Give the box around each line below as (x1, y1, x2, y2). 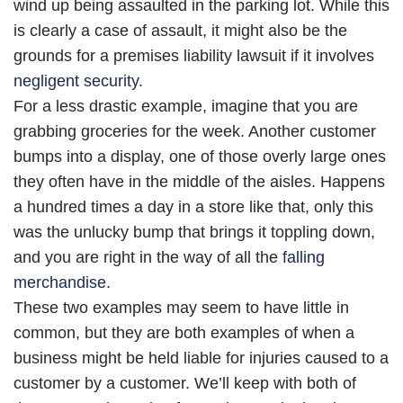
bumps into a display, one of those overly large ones (13, 148, 386, 166)
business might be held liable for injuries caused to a (13, 349, 389, 367)
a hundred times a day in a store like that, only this (13, 198, 373, 216)
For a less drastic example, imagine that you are (13, 97, 358, 115)
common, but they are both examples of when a (13, 324, 354, 342)
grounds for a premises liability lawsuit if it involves (13, 47, 374, 65)
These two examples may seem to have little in (13, 299, 349, 317)
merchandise (13, 273, 106, 291)
